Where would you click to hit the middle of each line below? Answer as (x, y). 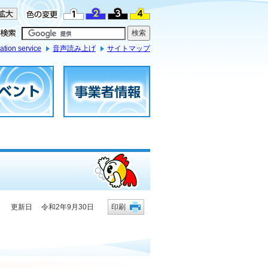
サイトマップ (129, 48)
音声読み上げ (74, 48)
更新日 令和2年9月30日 (52, 207)
